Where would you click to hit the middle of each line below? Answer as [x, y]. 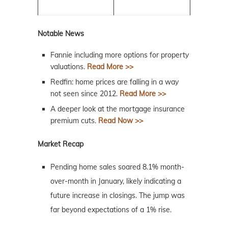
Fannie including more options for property [120, 55]
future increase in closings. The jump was [118, 195]
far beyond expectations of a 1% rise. [111, 209]
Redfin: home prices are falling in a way [115, 82]
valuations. [69, 66]
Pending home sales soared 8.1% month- [117, 167]
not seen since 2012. [85, 93]
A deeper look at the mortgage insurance [118, 109]
